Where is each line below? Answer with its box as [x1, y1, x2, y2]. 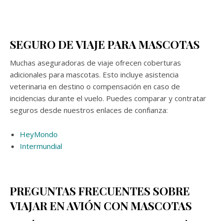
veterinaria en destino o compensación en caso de [10, 81, 180, 91]
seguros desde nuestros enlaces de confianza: [10, 105, 168, 115]
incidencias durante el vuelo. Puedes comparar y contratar [10, 93, 206, 103]
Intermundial [20, 141, 64, 151]
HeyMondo [20, 129, 60, 139]
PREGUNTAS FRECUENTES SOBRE [10, 183, 190, 198]
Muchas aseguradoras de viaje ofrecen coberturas [10, 57, 181, 68]
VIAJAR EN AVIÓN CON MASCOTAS [10, 198, 192, 213]
